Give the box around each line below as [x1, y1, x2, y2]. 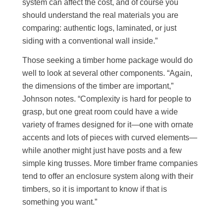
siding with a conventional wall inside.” [22, 36, 158, 45]
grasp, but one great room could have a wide [22, 108, 178, 116]
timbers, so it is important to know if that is [22, 185, 167, 194]
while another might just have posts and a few [22, 146, 182, 155]
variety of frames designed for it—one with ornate [22, 120, 194, 129]
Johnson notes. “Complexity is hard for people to [22, 95, 192, 104]
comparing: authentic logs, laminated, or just [22, 23, 177, 32]
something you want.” [22, 198, 98, 207]
